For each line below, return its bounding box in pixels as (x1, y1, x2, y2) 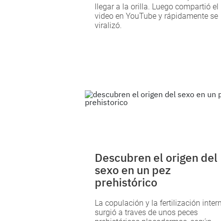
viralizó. (95, 20, 122, 30)
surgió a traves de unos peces (95, 208, 198, 218)
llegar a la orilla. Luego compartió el (95, 1, 219, 11)
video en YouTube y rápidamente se (95, 11, 218, 21)
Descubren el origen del (95, 150, 218, 165)
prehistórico (95, 175, 157, 190)
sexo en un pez (95, 162, 171, 178)
